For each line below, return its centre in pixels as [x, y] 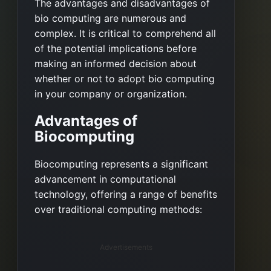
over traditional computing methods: [118, 210]
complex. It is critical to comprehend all [125, 33]
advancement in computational [105, 179]
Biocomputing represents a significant [121, 164]
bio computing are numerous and [110, 18]
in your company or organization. [111, 93]
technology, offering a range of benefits [126, 194]
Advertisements [126, 247]
